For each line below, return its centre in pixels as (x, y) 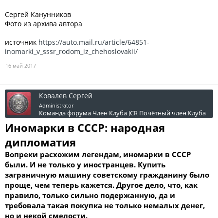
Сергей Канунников (38, 14)
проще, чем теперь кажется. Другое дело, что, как (101, 185)
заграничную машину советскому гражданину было (107, 175)
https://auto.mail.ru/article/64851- (94, 42)
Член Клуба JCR (115, 113)
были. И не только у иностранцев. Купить (85, 164)
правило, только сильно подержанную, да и (90, 195)
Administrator (56, 105)
